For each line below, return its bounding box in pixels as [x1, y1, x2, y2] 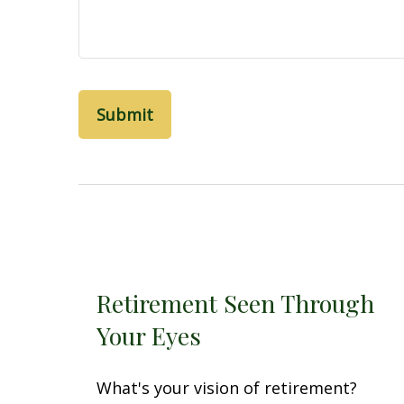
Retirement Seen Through [96, 287, 374, 320]
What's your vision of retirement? [96, 377, 357, 399]
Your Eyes [96, 319, 201, 353]
